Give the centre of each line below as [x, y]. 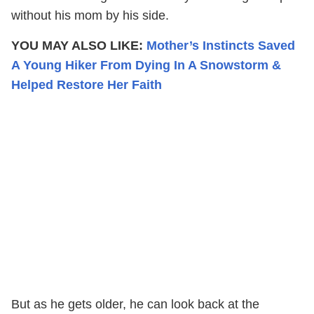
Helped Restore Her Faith [87, 85]
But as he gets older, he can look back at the [135, 305]
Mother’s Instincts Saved [221, 46]
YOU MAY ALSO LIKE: [79, 46]
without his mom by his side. [90, 16]
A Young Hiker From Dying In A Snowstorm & [146, 66]
